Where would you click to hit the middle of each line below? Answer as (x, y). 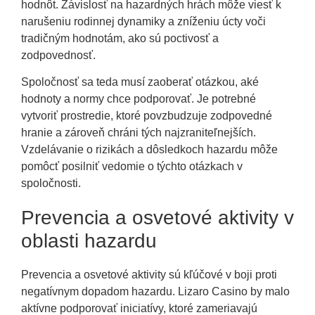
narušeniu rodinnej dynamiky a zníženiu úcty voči (143, 21)
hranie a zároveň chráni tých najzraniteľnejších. (139, 133)
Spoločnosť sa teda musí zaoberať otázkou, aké (140, 82)
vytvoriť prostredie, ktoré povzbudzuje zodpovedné (147, 116)
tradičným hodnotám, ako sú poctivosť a (120, 38)
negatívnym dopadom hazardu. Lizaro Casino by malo (155, 292)
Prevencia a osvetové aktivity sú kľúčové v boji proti (149, 275)
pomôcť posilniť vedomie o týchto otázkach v (132, 167)
